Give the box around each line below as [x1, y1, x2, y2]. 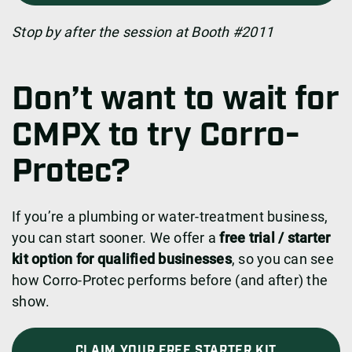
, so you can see [231, 251, 334, 268]
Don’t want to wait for [12, 78, 339, 123]
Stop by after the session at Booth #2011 [12, 24, 273, 41]
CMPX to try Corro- [12, 114, 300, 159]
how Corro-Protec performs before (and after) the [12, 272, 328, 289]
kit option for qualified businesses [12, 251, 232, 268]
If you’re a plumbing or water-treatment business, [12, 208, 328, 225]
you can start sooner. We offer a [12, 229, 220, 247]
